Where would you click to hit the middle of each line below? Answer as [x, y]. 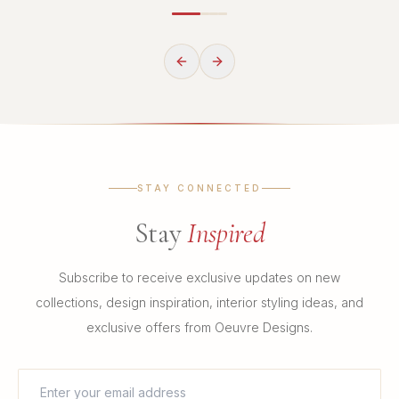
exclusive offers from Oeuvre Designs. [199, 328]
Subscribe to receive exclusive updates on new [199, 278]
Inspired [226, 234]
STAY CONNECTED [199, 188]
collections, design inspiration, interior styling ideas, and [199, 303]
